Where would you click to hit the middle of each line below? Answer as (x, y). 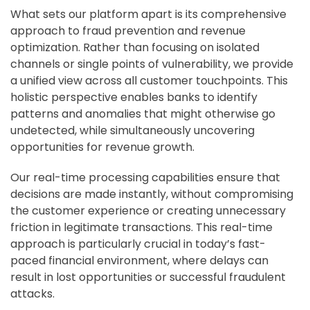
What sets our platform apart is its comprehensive (148, 15)
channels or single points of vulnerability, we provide (152, 64)
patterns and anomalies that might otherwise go (143, 114)
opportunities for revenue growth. (102, 147)
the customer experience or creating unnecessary (148, 211)
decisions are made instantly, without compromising (152, 194)
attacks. (33, 294)
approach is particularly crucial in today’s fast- (138, 244)
